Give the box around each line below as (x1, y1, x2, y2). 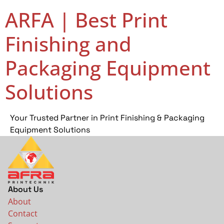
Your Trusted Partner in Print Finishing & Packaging (10, 112, 204, 123)
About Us (8, 184, 43, 194)
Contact (8, 208, 37, 219)
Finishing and (5, 30, 131, 57)
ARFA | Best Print (5, 6, 167, 33)
